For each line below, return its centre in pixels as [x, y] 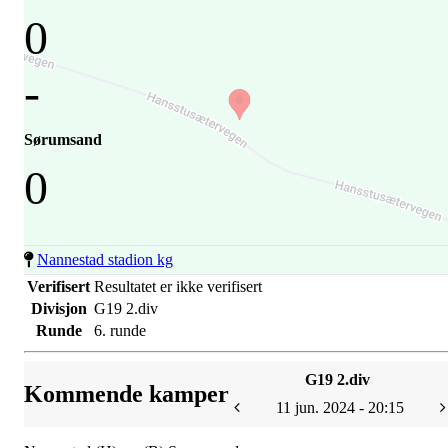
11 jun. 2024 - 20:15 [340, 407]
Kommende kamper [126, 393]
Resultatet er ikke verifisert [178, 286]
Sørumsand [63, 139]
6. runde [120, 330]
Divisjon [58, 308]
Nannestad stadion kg [105, 259]
